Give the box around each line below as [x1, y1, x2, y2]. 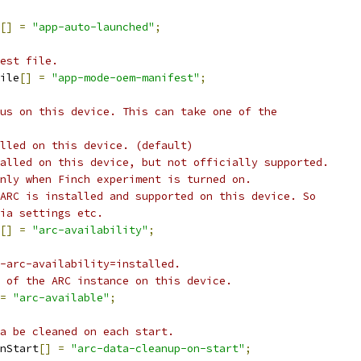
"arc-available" [13, 291, 110, 305]
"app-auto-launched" [32, 20, 155, 34]
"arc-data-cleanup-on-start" [71, 342, 245, 355]
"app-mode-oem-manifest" [52, 71, 200, 85]
